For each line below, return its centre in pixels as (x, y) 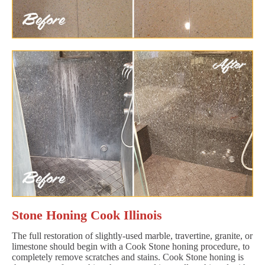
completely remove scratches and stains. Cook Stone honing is (128, 257)
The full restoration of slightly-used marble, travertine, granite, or (132, 235)
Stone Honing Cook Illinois (87, 215)
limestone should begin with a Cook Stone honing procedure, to (131, 246)
